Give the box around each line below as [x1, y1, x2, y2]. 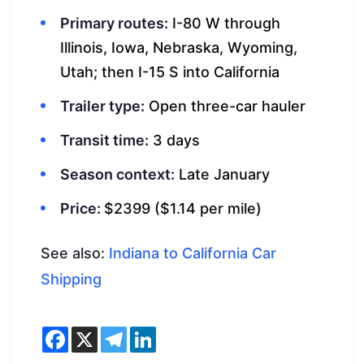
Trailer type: [60, 97, 145, 115]
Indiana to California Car [109, 244, 276, 262]
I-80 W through [168, 14, 280, 32]
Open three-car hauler [145, 97, 305, 115]
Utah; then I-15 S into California [60, 63, 279, 80]
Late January [175, 165, 270, 183]
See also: [41, 244, 109, 262]
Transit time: [60, 131, 149, 149]
